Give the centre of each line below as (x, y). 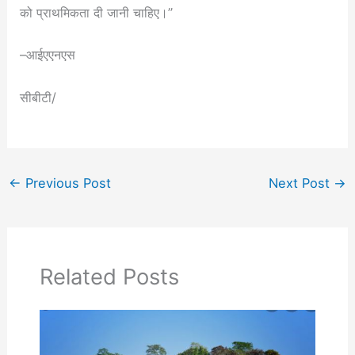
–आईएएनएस (48, 55)
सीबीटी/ (38, 97)
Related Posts (109, 277)
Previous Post (66, 183)
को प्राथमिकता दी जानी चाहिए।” (97, 13)
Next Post (302, 183)
